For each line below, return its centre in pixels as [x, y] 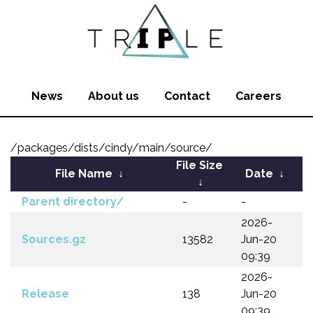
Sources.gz [54, 239]
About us [114, 96]
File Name [84, 174]
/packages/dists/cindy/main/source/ [111, 148]
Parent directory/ [73, 202]
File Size [199, 165]
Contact [187, 96]
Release [45, 294]
